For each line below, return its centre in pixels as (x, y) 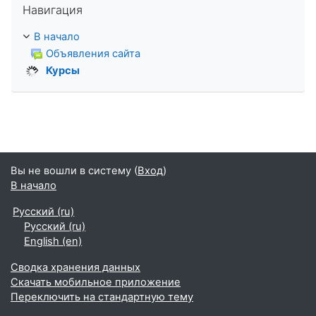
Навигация (53, 10)
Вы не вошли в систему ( (74, 171)
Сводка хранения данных (75, 267)
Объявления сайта (93, 54)
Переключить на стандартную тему (102, 297)
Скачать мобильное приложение (96, 282)
